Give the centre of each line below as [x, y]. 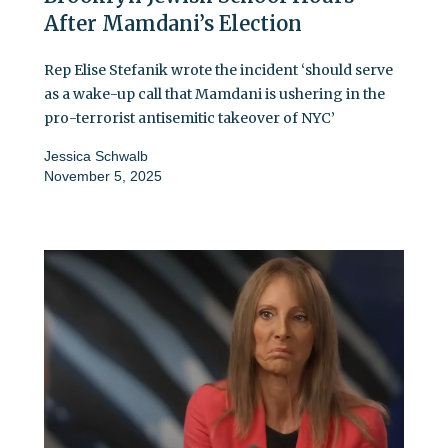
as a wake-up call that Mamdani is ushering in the [214, 93]
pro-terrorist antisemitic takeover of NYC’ [189, 117]
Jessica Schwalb [96, 155]
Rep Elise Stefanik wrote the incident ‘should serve [218, 69]
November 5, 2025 [103, 175]
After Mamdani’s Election [173, 23]
